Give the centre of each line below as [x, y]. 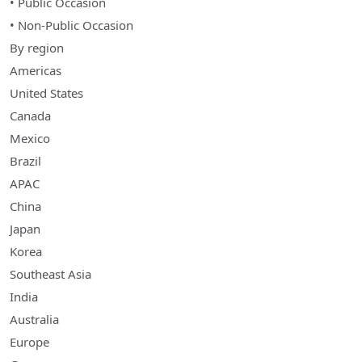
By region [37, 48]
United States [46, 93]
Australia [34, 320]
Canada [30, 116]
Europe [29, 342]
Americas [36, 71]
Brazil [25, 161]
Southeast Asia [51, 274]
